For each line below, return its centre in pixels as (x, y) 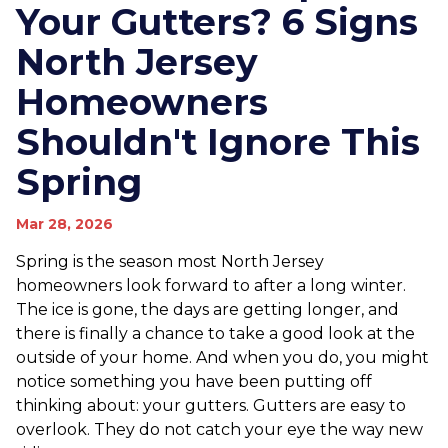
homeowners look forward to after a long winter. (211, 285)
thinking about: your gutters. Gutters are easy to (211, 405)
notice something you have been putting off (194, 381)
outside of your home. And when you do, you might (222, 357)
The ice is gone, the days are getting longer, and (207, 309)
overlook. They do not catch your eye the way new (219, 429)
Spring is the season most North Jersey (170, 261)
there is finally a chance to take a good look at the (215, 333)
